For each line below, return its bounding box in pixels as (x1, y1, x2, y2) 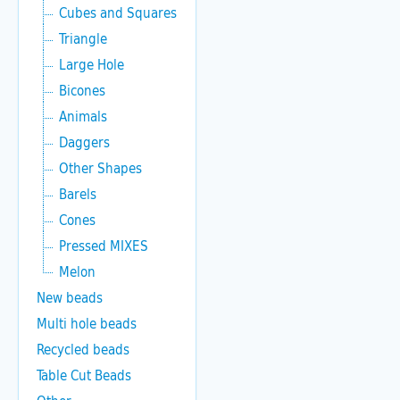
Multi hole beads (37, 312, 137, 334)
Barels (59, 183, 96, 204)
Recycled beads (37, 338, 129, 360)
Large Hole (59, 54, 124, 75)
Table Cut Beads (37, 364, 131, 386)
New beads (37, 287, 103, 308)
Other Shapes (59, 157, 142, 179)
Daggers (59, 131, 110, 153)
